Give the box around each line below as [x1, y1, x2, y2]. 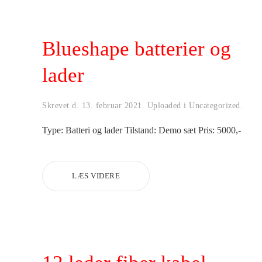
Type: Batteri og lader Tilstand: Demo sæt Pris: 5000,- [42, 125, 241, 135]
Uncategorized [189, 101, 240, 110]
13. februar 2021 [81, 101, 142, 110]
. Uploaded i [142, 101, 189, 110]
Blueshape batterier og [42, 37, 231, 60]
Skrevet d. [42, 101, 82, 110]
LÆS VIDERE [72, 171, 120, 180]
